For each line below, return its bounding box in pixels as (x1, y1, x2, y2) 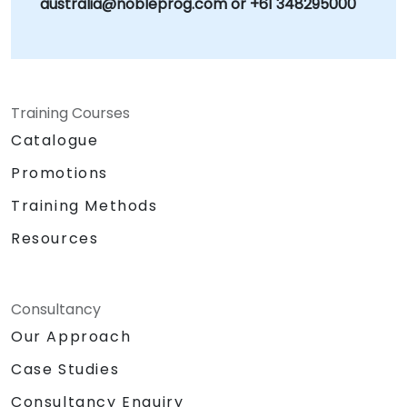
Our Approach (11, 325, 132, 347)
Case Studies (11, 358, 120, 380)
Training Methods (11, 194, 158, 216)
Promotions (11, 162, 108, 184)
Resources (11, 227, 99, 249)
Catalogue (11, 129, 99, 151)
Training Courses (11, 102, 130, 124)
